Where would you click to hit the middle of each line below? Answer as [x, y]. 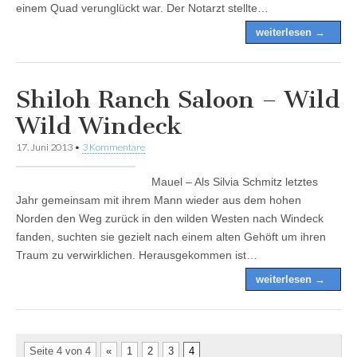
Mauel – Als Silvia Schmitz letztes [235, 181]
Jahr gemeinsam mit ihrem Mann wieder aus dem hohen [159, 200]
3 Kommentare [114, 147]
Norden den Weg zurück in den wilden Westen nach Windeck [170, 218]
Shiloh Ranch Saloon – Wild [178, 99]
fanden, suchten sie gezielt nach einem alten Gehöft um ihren [171, 236]
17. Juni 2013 [44, 147]
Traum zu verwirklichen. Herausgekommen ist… [137, 255]
